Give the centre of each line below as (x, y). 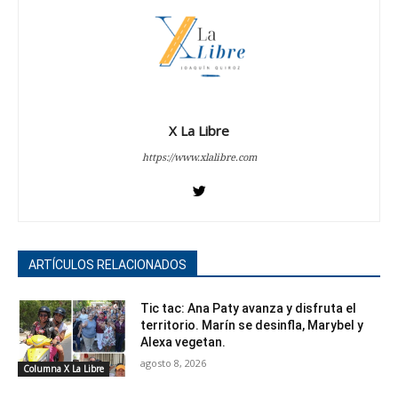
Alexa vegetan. (183, 342)
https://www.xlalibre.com (199, 157)
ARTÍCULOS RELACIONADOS (107, 265)
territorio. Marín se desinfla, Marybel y (252, 326)
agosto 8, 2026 (174, 363)
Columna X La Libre (64, 368)
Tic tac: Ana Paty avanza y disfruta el (249, 309)
